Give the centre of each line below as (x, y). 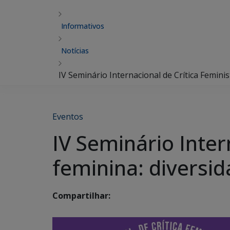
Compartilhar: (81, 196)
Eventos (68, 117)
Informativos (83, 26)
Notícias (75, 51)
